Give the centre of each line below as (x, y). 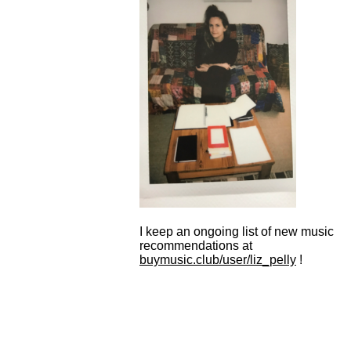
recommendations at (196, 245)
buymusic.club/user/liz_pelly (218, 259)
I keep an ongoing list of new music (237, 231)
